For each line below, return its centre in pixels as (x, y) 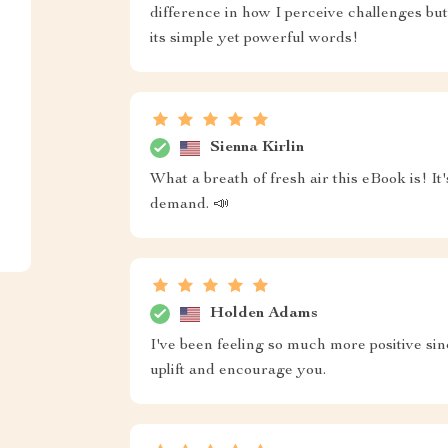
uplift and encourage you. (237, 371)
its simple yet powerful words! (253, 39)
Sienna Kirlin (256, 147)
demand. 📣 (189, 205)
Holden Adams (263, 313)
